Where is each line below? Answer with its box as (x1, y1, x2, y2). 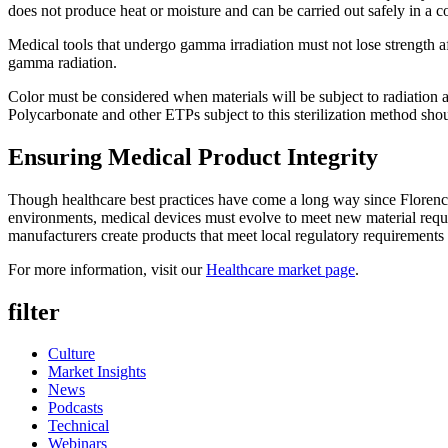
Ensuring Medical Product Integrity (8, 143, 378, 170)
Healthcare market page (206, 260, 355, 278)
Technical (48, 417, 109, 435)
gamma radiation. (8, 53, 117, 71)
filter (8, 298, 60, 325)
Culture (48, 345, 95, 363)
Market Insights (48, 363, 146, 381)
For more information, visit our (8, 260, 206, 278)
